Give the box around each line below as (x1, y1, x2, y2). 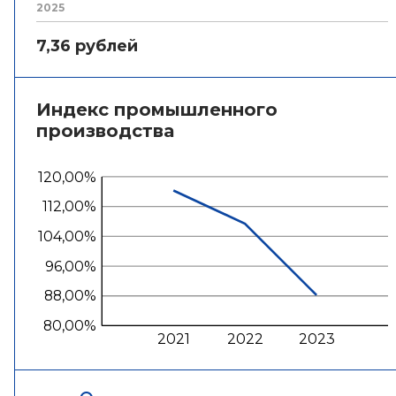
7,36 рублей (36, 36, 138, 56)
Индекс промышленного (36, 99, 278, 120)
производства (36, 120, 174, 141)
